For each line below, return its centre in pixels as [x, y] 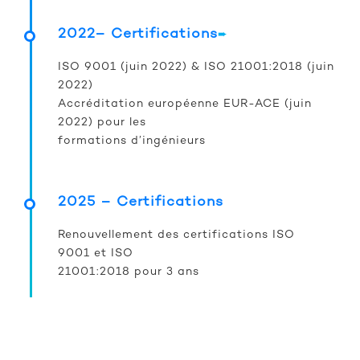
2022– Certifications [138, 35]
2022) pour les [102, 123]
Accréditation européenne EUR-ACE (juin [185, 104]
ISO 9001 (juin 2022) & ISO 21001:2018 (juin [196, 67]
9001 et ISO [96, 254]
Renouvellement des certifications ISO [176, 235]
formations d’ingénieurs [132, 141]
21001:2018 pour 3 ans [129, 272]
